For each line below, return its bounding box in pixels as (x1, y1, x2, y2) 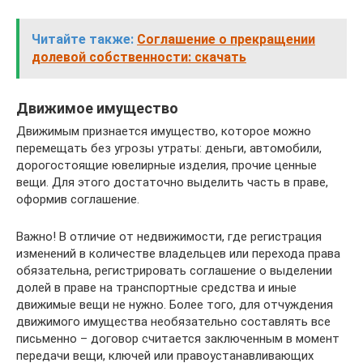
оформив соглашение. (16, 192, 139, 207)
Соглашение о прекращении (137, 32, 315, 47)
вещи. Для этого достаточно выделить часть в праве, (16, 175, 328, 190)
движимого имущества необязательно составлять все (16, 314, 331, 329)
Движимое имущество (16, 100, 178, 117)
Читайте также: (32, 32, 134, 47)
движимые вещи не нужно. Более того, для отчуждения (16, 297, 333, 312)
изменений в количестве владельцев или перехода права (16, 246, 340, 261)
